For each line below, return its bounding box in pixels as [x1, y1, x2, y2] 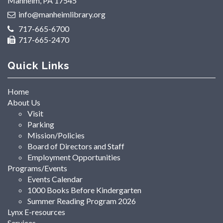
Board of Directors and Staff [27, 141, 124, 151]
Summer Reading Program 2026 [27, 196, 136, 206]
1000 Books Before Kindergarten [27, 185, 141, 195]
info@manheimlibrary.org [18, 9, 106, 19]
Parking [27, 119, 54, 129]
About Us [7, 97, 40, 107]
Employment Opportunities [27, 152, 120, 162]
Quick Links [7, 59, 69, 72]
